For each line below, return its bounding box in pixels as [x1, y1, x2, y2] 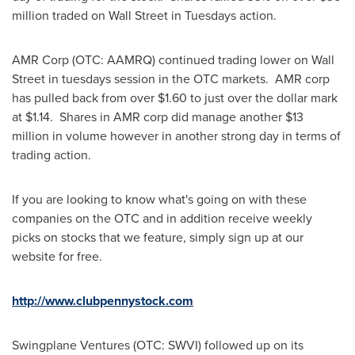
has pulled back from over [12, 89, 158, 107]
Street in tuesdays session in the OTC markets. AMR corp [12, 70, 330, 88]
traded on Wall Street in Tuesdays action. [49, 6, 277, 25]
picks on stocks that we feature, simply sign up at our [12, 228, 303, 246]
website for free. [12, 247, 102, 265]
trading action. [12, 146, 91, 164]
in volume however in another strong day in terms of [49, 127, 341, 145]
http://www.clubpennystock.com [12, 292, 193, 310]
